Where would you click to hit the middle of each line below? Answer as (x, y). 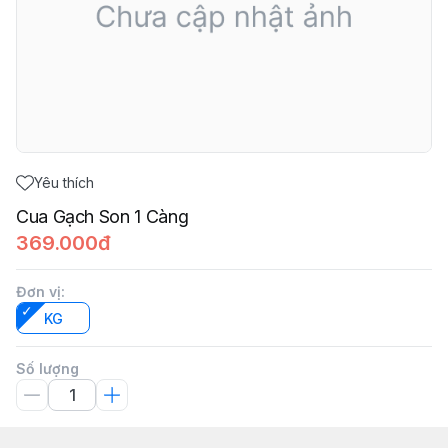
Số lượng (47, 368)
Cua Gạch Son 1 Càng (102, 216)
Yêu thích (64, 182)
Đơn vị (38, 291)
